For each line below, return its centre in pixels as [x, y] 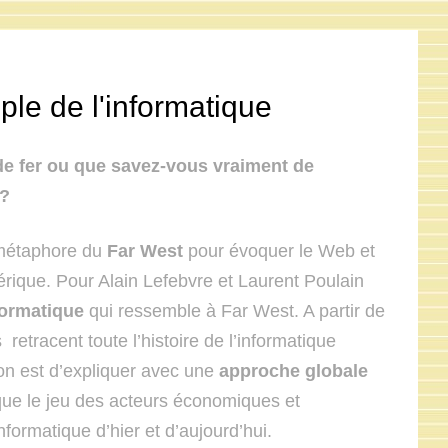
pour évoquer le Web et [279, 251]
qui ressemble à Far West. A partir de [234, 311]
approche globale [293, 371]
